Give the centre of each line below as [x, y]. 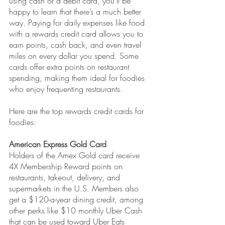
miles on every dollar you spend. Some [75, 56]
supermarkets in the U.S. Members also [75, 189]
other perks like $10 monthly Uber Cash [77, 211]
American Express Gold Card [58, 144]
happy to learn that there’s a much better [76, 12]
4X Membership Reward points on [67, 166]
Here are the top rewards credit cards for [78, 111]
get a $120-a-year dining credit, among [77, 200]
